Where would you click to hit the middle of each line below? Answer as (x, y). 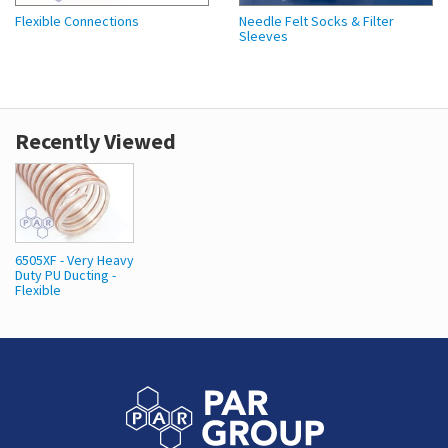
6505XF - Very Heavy (74, 260)
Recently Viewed (95, 141)
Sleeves (263, 36)
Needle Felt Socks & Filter (316, 21)
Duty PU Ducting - (65, 275)
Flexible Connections (77, 21)
